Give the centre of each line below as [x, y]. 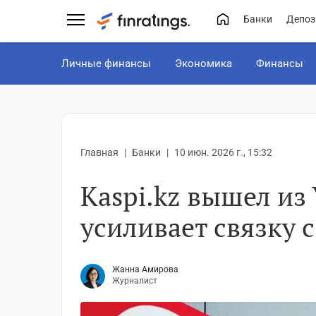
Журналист [135, 281]
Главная [99, 152]
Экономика [203, 63]
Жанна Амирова [145, 270]
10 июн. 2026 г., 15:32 [223, 152]
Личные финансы [106, 63]
